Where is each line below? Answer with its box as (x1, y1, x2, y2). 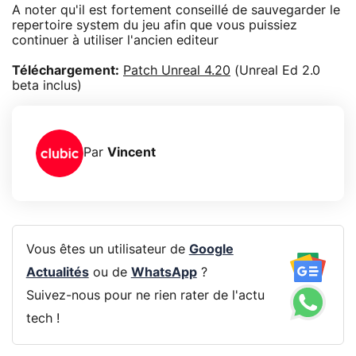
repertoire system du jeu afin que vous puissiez (12, 18, 297, 32)
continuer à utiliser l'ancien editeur (12, 33, 219, 47)
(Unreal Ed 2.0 (230, 64, 320, 77)
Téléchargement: (12, 64, 119, 77)
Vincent (107, 146, 156, 160)
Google (188, 243, 234, 257)
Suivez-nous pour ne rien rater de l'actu (25, 289, 265, 303)
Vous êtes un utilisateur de (25, 243, 189, 257)
